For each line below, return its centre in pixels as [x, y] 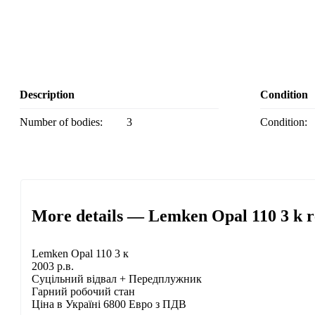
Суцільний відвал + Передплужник [117, 279]
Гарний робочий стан [83, 292]
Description [47, 95]
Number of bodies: [65, 122]
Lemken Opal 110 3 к [80, 254]
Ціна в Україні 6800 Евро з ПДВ [109, 304]
